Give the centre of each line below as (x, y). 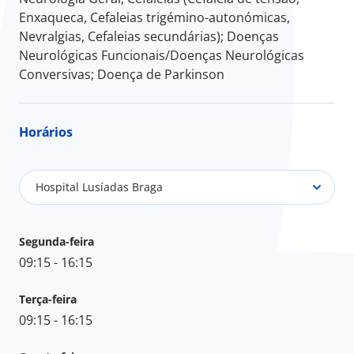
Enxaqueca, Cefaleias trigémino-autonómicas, (154, 17)
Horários (46, 132)
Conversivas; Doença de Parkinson (122, 74)
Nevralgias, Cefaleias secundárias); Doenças (149, 36)
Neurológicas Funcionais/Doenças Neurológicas (162, 55)
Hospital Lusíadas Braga (99, 187)
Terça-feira (48, 299)
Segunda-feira (56, 241)
